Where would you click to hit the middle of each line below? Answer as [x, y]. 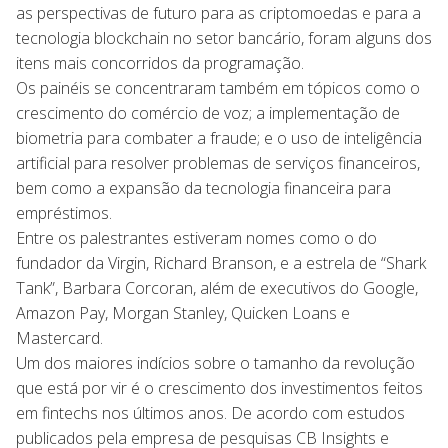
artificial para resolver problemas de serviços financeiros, [218, 162]
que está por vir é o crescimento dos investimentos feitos [219, 387]
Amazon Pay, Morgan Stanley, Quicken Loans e [183, 312]
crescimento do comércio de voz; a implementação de [208, 112]
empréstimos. [64, 212]
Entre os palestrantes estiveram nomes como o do [196, 237]
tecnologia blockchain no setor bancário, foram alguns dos [224, 37]
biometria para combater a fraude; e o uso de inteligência [219, 137]
